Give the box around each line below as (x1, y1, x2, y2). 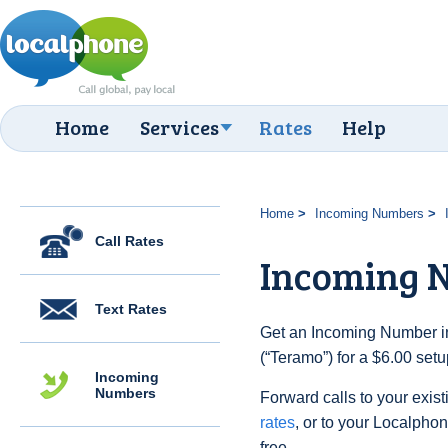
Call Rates (95, 233, 164, 249)
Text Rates (95, 301, 167, 317)
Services (140, 113, 219, 141)
